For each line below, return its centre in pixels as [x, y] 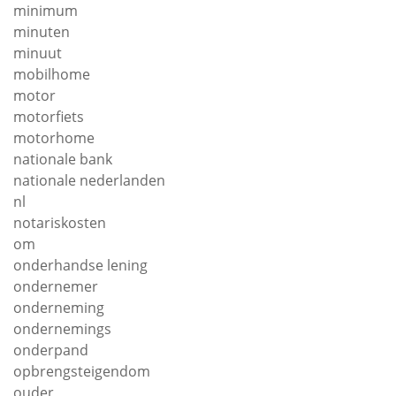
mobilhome [52, 74]
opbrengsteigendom [82, 371]
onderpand [51, 350]
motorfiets [49, 117]
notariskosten [60, 223]
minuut [38, 53]
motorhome [54, 138]
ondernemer [56, 286]
